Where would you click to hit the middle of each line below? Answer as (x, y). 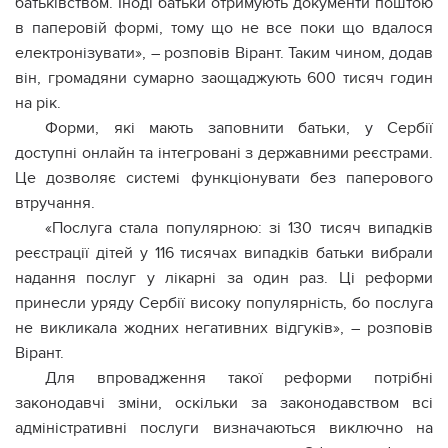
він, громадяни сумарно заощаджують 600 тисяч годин (224, 78)
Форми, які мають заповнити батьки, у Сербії (239, 128)
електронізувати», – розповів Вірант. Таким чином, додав (224, 53)
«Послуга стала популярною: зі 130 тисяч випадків (239, 228)
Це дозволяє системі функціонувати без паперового (224, 178)
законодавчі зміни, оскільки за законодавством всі (224, 403)
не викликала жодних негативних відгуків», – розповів (224, 328)
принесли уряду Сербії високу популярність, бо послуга (224, 303)
